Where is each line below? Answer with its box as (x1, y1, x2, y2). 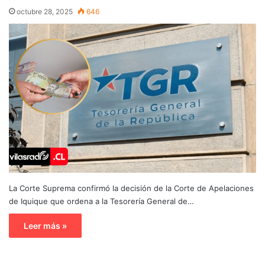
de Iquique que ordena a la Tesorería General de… (9, 196, 194, 206)
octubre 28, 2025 (17, 7, 73, 16)
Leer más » (24, 220, 67, 231)
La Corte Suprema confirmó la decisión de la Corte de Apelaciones (9, 183, 254, 193)
